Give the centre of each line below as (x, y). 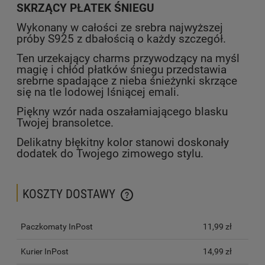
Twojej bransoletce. (65, 123)
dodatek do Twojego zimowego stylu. (110, 153)
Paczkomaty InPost (57, 227)
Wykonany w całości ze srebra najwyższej (120, 28)
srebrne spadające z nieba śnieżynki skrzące (127, 81)
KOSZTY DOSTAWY (70, 194)
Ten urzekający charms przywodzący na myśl (128, 58)
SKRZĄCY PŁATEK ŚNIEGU (85, 8)
